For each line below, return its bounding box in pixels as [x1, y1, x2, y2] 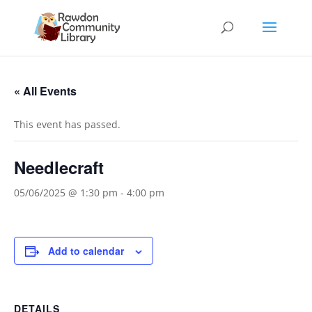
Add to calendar [48, 244, 124, 258]
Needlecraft [14, 155, 104, 179]
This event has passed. [14, 118, 120, 131]
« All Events [14, 83, 77, 99]
